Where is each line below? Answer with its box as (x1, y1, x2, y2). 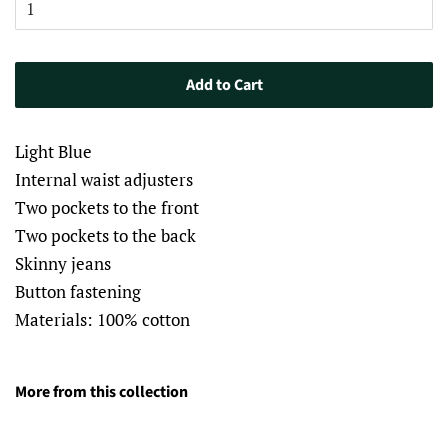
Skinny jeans (15, 251, 111, 275)
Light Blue (15, 139, 92, 163)
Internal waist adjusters (15, 167, 193, 191)
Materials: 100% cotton (15, 307, 190, 331)
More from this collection (15, 380, 188, 403)
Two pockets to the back (15, 223, 196, 247)
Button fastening (15, 279, 141, 303)
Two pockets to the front (15, 195, 199, 219)
